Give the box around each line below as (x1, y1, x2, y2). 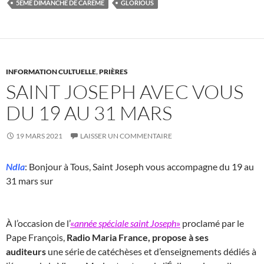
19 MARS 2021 (16, 131, 62, 140)
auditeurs (6, 245, 46, 257)
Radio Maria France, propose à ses (67, 231, 209, 243)
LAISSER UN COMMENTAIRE (80, 131, 172, 140)
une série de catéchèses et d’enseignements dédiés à (46, 245, 256, 257)
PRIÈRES (99, 67, 128, 76)
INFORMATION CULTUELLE (6, 67, 96, 76)
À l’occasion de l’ (6, 217, 70, 229)
